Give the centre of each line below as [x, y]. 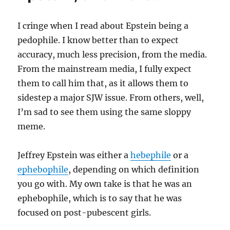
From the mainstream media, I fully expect [105, 69]
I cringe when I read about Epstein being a [103, 26]
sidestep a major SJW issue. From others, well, [111, 98]
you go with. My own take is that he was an [105, 184]
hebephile [151, 155]
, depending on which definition [134, 170]
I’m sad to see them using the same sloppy [104, 112]
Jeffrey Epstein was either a [74, 155]
